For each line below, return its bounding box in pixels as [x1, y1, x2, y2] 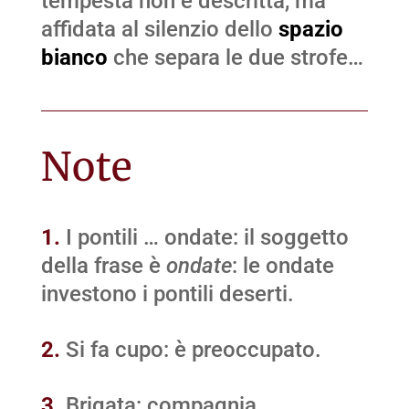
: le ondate [231, 253, 334, 279]
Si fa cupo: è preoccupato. [59, 337, 321, 363]
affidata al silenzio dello [40, 16, 278, 43]
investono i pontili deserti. [40, 281, 294, 308]
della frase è [40, 253, 166, 279]
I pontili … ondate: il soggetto [59, 225, 349, 251]
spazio [278, 16, 343, 43]
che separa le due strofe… [107, 45, 363, 71]
